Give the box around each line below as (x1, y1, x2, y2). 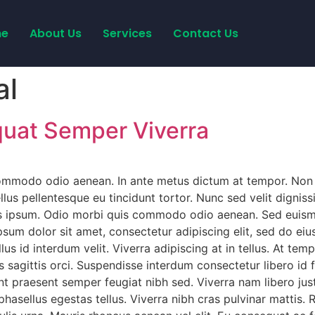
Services (103, 25, 152, 41)
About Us (30, 25, 82, 41)
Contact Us (173, 25, 238, 41)
